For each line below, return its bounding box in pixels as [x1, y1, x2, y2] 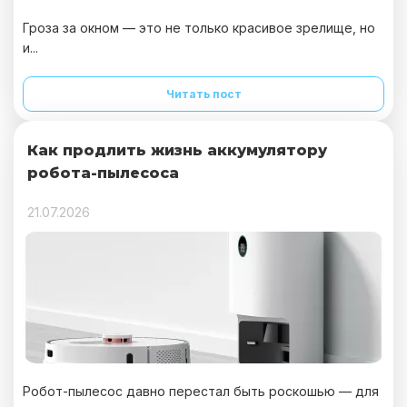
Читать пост [165, 87, 242, 101]
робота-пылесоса [27, 164, 179, 182]
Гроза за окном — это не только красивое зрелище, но [23, 20, 375, 35]
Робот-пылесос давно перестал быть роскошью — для [23, 383, 379, 399]
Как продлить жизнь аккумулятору [27, 142, 327, 159]
